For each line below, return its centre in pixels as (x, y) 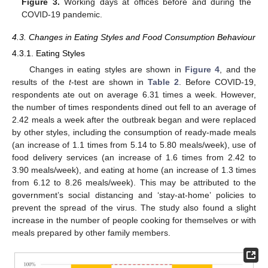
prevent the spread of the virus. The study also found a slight (134, 208)
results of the (40, 82)
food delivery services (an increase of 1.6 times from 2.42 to (134, 158)
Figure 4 (202, 70)
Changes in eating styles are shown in (107, 70)
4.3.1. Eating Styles (48, 53)
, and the (238, 70)
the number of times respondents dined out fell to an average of (134, 107)
